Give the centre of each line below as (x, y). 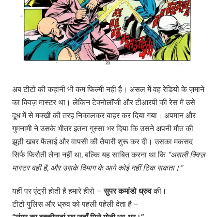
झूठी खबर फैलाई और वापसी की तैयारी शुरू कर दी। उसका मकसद (102, 141)
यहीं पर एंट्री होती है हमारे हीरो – (58, 191)
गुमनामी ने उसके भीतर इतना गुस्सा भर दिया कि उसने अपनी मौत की (103, 128)
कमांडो (128, 191)
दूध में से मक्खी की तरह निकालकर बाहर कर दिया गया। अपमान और (104, 115)
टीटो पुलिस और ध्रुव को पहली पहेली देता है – (76, 204)
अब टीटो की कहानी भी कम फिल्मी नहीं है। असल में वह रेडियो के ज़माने (108, 89)
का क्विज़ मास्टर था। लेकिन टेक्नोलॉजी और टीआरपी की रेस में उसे (104, 102)
